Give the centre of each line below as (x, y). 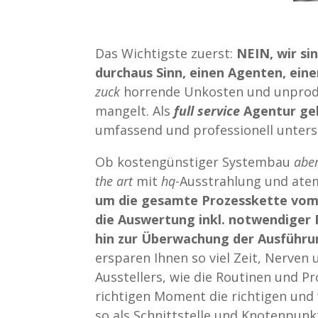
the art (114, 181)
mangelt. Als (135, 111)
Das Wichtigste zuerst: (166, 54)
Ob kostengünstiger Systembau (195, 162)
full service (207, 111)
